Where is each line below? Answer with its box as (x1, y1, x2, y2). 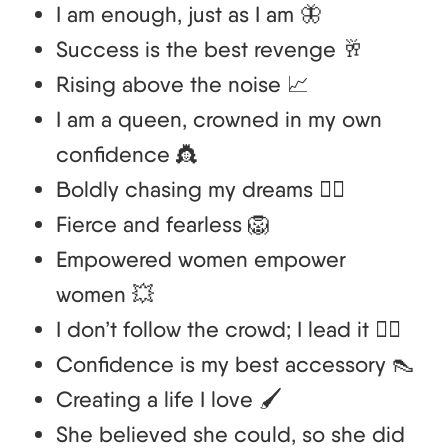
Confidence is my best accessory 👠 (56, 351, 414, 378)
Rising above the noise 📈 (56, 71, 309, 98)
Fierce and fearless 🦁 (56, 211, 270, 238)
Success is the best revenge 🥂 (56, 36, 364, 63)
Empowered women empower (56, 246, 346, 273)
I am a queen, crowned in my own (56, 106, 382, 133)
